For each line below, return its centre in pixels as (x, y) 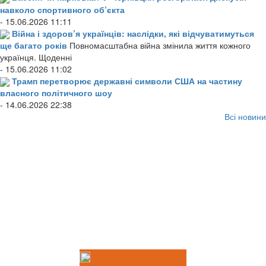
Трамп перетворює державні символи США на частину (127, 80)
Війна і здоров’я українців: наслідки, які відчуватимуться (133, 33)
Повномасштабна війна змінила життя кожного (160, 45)
